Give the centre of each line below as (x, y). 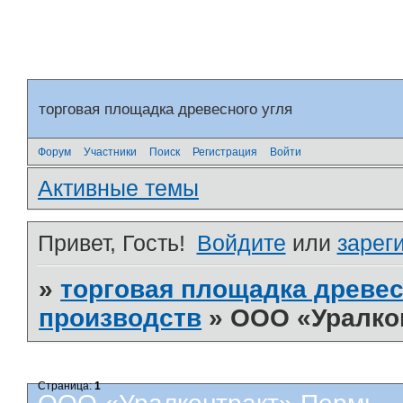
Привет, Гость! (112, 242)
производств (121, 318)
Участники (110, 152)
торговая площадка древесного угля (166, 109)
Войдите (241, 242)
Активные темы (118, 188)
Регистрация (225, 152)
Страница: (67, 385)
